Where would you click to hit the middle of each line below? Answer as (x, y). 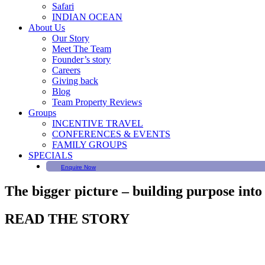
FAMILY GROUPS (90, 145)
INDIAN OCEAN (87, 17)
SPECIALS (51, 155)
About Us (47, 28)
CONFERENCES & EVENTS (111, 134)
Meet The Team (82, 49)
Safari (63, 6)
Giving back (75, 81)
